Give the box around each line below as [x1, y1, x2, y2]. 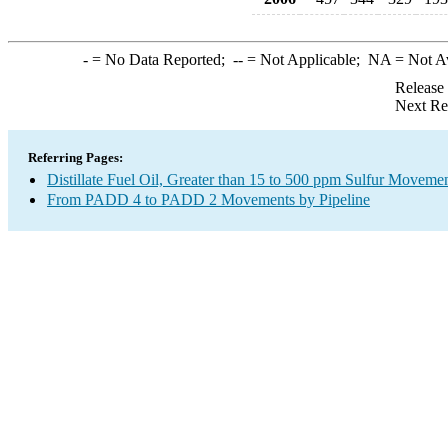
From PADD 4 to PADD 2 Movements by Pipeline [47, 191, 370, 208]
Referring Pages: [28, 150, 123, 165]
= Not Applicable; [242, 51, 368, 68]
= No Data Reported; [87, 51, 233, 68]
